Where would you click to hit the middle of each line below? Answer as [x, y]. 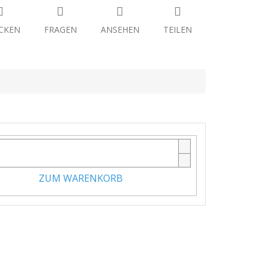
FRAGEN [60, 30]
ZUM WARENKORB [80, 178]
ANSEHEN [120, 30]
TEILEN [177, 30]
